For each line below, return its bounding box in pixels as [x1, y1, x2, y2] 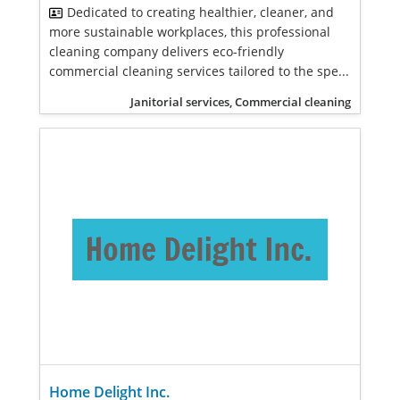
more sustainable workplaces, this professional [49, 23, 330, 40]
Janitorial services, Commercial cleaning [130, 94, 351, 110]
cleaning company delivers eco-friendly [49, 43, 284, 60]
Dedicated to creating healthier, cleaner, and [67, 4, 334, 21]
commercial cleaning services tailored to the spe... [49, 62, 349, 79]
